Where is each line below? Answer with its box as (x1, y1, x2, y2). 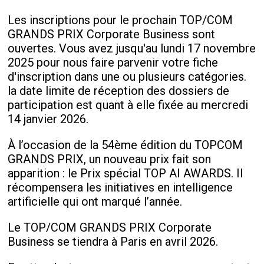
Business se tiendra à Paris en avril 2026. (8, 235, 219, 249)
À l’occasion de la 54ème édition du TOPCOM (8, 138, 243, 152)
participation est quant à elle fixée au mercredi (8, 98, 249, 112)
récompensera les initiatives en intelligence (8, 180, 233, 194)
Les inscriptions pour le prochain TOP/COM (8, 13, 233, 27)
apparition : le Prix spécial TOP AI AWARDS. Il (8, 166, 243, 180)
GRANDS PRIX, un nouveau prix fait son (8, 152, 212, 166)
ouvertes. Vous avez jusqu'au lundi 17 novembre (8, 41, 256, 55)
